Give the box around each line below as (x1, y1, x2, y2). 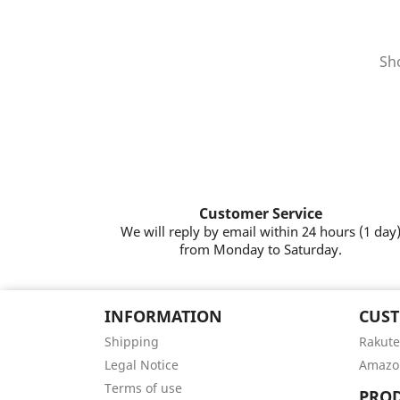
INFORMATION (104, 305, 222, 327)
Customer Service (198, 204, 322, 223)
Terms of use (104, 379, 182, 396)
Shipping (104, 333, 159, 350)
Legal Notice (104, 356, 179, 373)
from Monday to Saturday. (179, 240, 342, 258)
